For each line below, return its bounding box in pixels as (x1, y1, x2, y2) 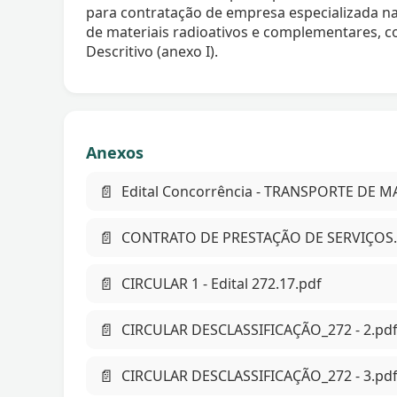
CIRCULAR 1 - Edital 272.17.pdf (121, 274, 322, 294)
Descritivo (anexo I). (86, 42, 218, 62)
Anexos (86, 142, 144, 164)
